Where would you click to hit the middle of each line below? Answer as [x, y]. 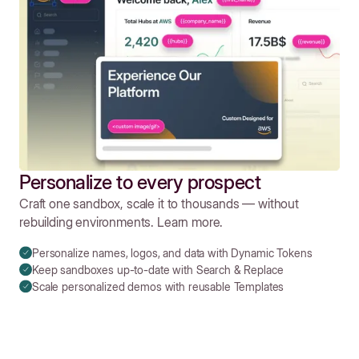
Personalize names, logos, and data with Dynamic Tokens [172, 252]
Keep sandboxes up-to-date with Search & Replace [158, 269]
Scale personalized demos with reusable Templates [158, 286]
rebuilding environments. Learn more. [121, 222]
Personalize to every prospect [140, 182]
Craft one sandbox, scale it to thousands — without [159, 203]
